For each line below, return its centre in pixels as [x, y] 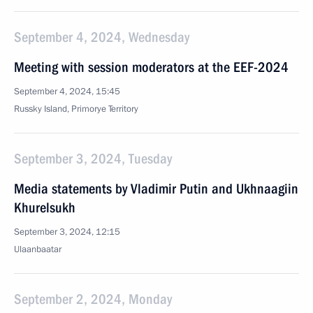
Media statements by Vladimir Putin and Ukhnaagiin [156, 189]
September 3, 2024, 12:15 [67, 232]
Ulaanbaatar [38, 249]
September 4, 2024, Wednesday [102, 37]
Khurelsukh [45, 208]
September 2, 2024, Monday [93, 299]
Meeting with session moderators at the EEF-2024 [151, 67]
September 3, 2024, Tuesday [93, 159]
